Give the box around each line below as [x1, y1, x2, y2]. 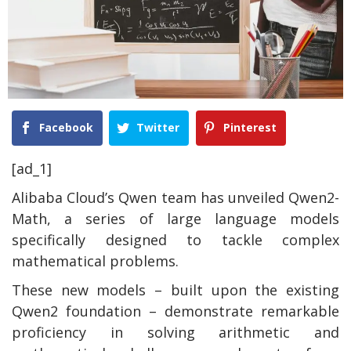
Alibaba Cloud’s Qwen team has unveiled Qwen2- [12, 187, 339, 207]
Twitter [136, 120, 180, 136]
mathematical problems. [12, 251, 179, 270]
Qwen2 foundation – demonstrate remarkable [12, 301, 339, 320]
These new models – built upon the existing [12, 280, 339, 299]
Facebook [39, 120, 93, 136]
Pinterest [223, 120, 277, 136]
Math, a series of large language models [12, 208, 339, 228]
